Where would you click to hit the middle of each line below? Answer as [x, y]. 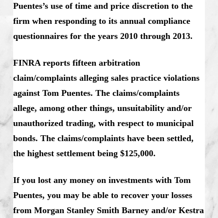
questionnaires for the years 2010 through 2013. [103, 36]
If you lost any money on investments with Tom [102, 180]
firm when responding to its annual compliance [101, 21]
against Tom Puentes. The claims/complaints [96, 93]
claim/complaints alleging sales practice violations [106, 78]
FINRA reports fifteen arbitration [76, 63]
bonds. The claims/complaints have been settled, [103, 138]
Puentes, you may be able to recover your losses [102, 195]
